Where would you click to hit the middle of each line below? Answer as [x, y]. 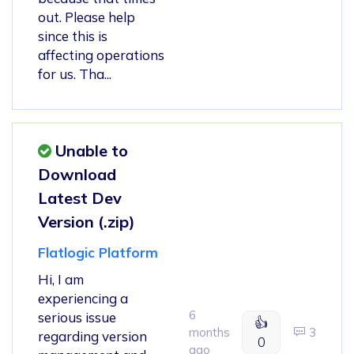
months [209, 332]
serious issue [77, 317]
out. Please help [87, 17]
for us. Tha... [75, 73]
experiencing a [83, 298]
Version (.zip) [87, 221]
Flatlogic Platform [98, 252]
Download [77, 174]
